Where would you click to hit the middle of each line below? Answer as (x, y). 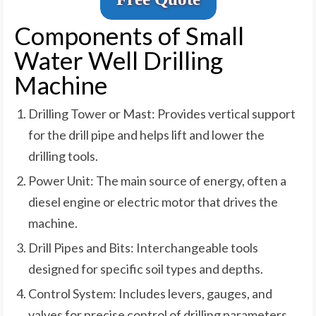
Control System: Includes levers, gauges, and (150, 293)
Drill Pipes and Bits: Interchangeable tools (143, 247)
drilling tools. (63, 156)
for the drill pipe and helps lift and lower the (146, 134)
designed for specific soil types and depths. (146, 268)
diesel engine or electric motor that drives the (153, 201)
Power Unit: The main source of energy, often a (157, 180)
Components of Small (129, 35)
